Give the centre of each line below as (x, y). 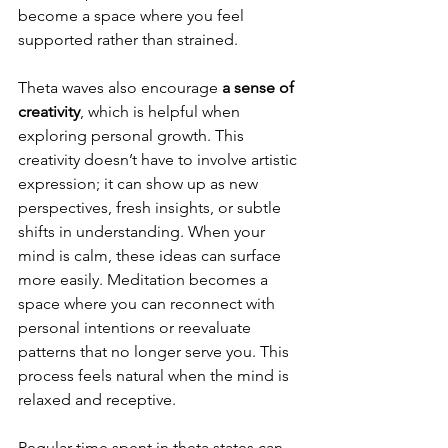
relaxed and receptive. (97, 400)
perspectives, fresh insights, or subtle (151, 208)
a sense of (258, 88)
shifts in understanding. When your (143, 232)
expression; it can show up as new (140, 184)
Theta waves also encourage (118, 88)
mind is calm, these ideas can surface (151, 256)
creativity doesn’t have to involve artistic (159, 160)
